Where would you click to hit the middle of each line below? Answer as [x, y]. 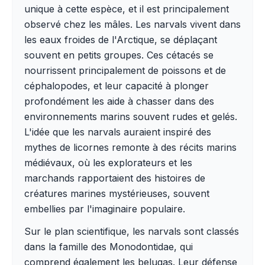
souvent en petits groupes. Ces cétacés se [119, 55]
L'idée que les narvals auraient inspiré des [118, 132]
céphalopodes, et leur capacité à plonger [117, 86]
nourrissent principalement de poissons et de [125, 70]
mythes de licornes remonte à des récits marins [130, 147]
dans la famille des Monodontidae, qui [109, 247]
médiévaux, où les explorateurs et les [108, 163]
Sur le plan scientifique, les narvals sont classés [132, 231]
